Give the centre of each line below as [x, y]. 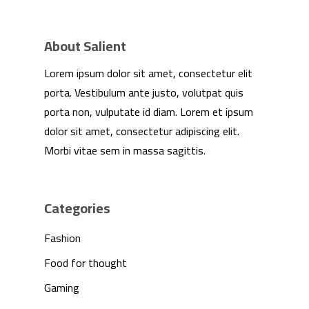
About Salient [85, 46]
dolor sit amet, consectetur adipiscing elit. [142, 131]
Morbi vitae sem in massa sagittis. [125, 150]
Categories [77, 208]
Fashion [62, 238]
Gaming [62, 287]
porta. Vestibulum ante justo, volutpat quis [144, 92]
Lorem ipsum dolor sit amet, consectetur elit [148, 73]
